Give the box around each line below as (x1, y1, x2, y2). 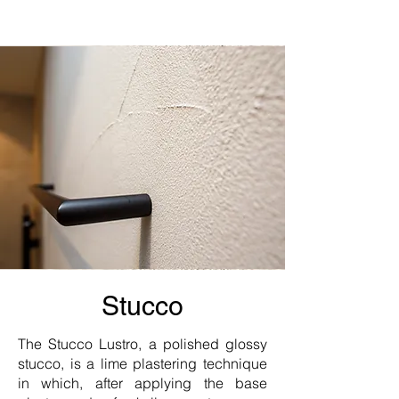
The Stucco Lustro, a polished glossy (18, 335, 267, 353)
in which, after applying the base (18, 374, 267, 392)
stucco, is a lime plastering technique (18, 354, 267, 372)
